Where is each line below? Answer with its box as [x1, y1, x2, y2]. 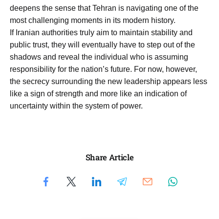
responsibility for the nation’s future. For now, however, [10, 65, 197, 73]
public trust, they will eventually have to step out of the [10, 40, 195, 49]
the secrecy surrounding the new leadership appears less [10, 77, 207, 86]
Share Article [85, 152, 134, 163]
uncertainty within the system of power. [10, 101, 143, 110]
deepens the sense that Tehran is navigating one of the [10, 3, 198, 12]
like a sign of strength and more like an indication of [10, 89, 187, 98]
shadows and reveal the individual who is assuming [10, 52, 188, 61]
